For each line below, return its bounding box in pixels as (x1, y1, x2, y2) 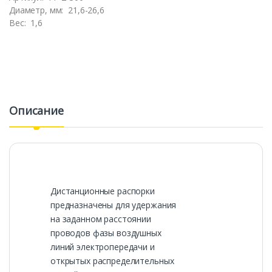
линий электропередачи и (50, 241, 155, 253)
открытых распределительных (50, 255, 174, 267)
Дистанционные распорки (50, 185, 155, 197)
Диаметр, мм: (9, 4, 66, 16)
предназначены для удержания (50, 199, 177, 211)
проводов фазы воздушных (50, 227, 161, 239)
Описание (9, 103, 64, 118)
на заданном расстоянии (50, 213, 151, 225)
